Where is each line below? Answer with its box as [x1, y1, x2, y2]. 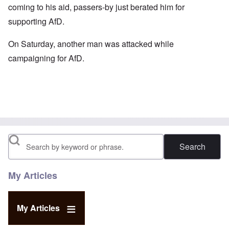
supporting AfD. [8, 15, 64, 28]
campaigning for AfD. [8, 52, 84, 64]
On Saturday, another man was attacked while [8, 38, 174, 50]
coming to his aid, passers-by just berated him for [8, 1, 185, 13]
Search [8, 136, 34, 148]
